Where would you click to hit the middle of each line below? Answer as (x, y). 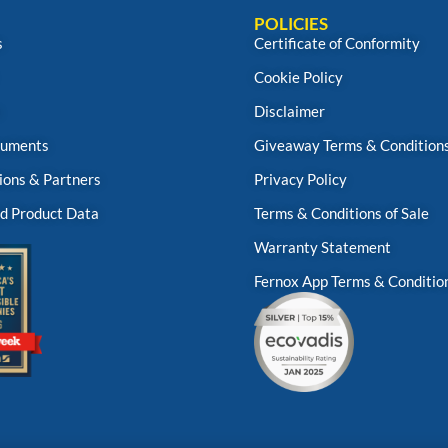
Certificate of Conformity (337, 42)
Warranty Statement (322, 246)
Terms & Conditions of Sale (341, 212)
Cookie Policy (298, 76)
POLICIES (291, 23)
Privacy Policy (300, 178)
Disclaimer (289, 110)
